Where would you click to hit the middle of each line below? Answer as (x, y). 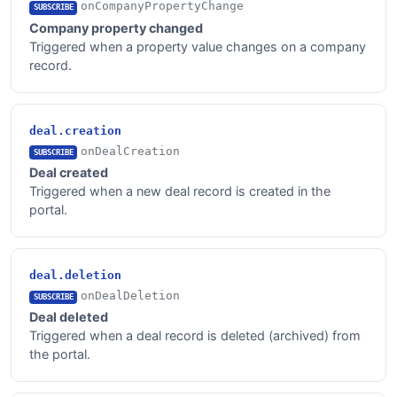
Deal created (69, 173)
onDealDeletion (131, 296)
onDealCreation (131, 151)
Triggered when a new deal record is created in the (180, 191)
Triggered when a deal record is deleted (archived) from (195, 336)
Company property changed (116, 27)
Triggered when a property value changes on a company (198, 46)
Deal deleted (69, 317)
